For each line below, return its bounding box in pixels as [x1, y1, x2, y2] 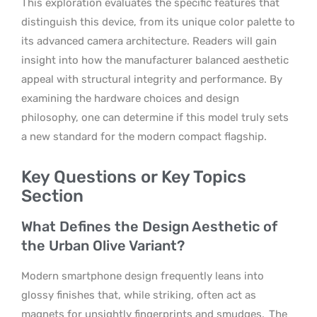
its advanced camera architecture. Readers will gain [21, 34, 277, 47]
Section [21, 185, 83, 206]
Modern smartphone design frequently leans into [21, 269, 264, 282]
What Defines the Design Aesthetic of [21, 217, 277, 235]
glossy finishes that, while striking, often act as [21, 288, 256, 301]
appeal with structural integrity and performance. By [21, 72, 282, 86]
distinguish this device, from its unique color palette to [21, 15, 295, 28]
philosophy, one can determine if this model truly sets [21, 110, 289, 124]
